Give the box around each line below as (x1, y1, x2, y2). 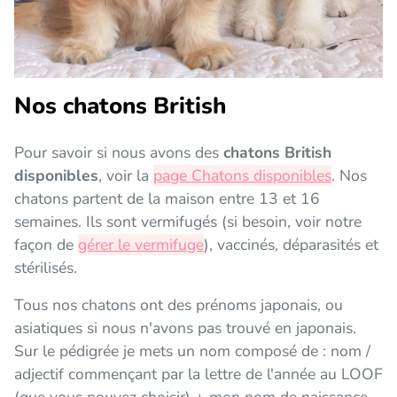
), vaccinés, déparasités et (204, 233, 378, 255)
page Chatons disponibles (153, 164, 331, 186)
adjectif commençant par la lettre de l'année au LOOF (14, 362, 383, 385)
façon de (14, 233, 78, 255)
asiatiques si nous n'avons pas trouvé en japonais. (14, 316, 356, 339)
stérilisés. (14, 256, 77, 278)
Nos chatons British (14, 90, 226, 121)
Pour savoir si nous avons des (14, 141, 223, 163)
